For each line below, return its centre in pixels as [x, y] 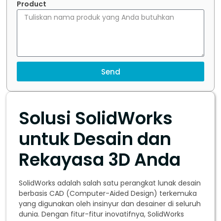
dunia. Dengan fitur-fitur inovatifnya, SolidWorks [102, 214]
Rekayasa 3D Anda [100, 160]
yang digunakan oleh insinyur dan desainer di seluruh [110, 204]
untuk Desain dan [95, 139]
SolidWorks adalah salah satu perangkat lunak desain [110, 183]
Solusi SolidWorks [96, 118]
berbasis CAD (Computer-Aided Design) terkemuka [108, 194]
